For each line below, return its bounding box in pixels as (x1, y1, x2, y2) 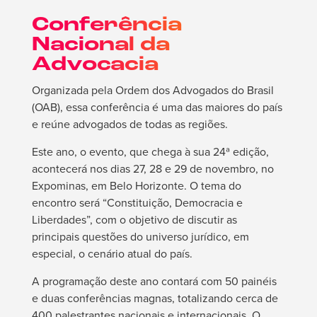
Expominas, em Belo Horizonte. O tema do (31, 178, 241, 195)
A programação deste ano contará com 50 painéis (31, 273, 277, 290)
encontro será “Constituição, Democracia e (31, 195, 243, 212)
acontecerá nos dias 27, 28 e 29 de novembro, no (31, 161, 274, 178)
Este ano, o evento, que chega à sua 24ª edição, (31, 144, 269, 161)
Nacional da (31, 35, 170, 56)
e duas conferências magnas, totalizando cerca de (31, 290, 278, 307)
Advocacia (31, 55, 158, 76)
